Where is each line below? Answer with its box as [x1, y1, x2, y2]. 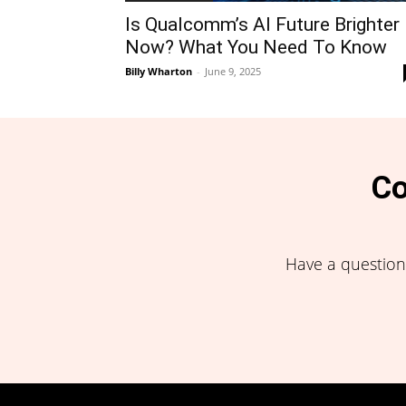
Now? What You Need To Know [125, 35, 387, 58]
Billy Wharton [125, 63, 192, 78]
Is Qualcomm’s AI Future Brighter [125, 13, 400, 35]
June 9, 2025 [205, 63, 261, 78]
